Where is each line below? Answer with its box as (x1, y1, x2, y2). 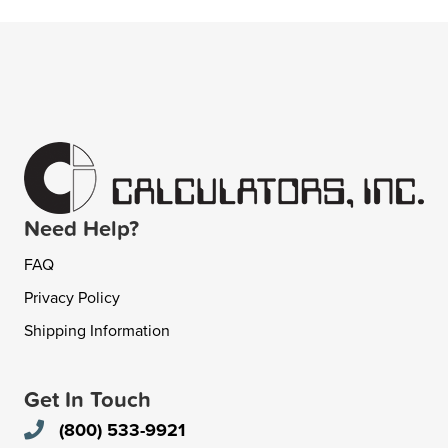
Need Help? (24, 215, 139, 242)
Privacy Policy (24, 287, 120, 308)
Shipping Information (24, 320, 170, 341)
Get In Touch (24, 386, 151, 413)
